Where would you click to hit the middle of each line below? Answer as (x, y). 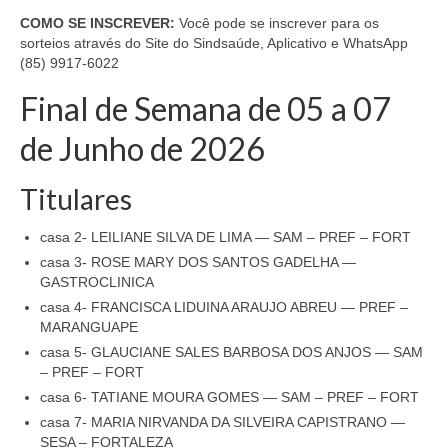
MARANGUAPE (89, 327)
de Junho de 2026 (142, 148)
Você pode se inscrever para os (277, 23)
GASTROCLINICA (97, 282)
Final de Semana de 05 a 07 (205, 108)
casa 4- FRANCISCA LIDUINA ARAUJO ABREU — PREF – (224, 307)
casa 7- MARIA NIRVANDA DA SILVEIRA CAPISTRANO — (222, 422)
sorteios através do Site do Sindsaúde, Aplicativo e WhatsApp (214, 43)
